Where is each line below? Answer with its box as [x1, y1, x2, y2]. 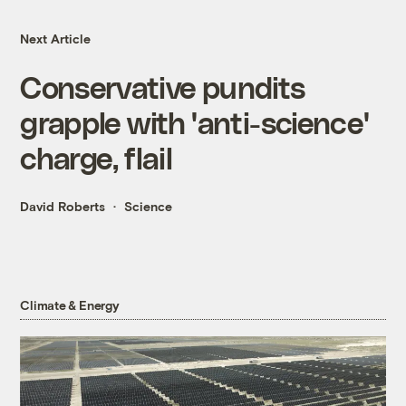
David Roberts [20, 198, 106, 215]
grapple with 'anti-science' [20, 104, 370, 140]
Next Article [20, 31, 92, 47]
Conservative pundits [20, 69, 305, 105]
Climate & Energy [20, 297, 120, 314]
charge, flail [20, 140, 173, 176]
